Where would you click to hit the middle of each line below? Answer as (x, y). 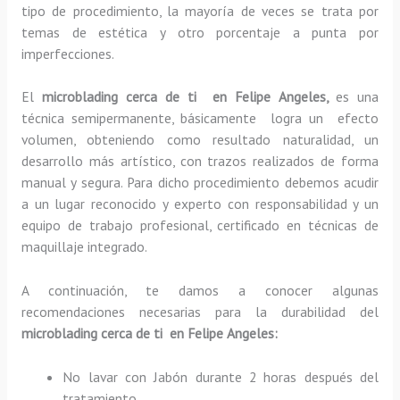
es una (358, 97)
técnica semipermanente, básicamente (142, 118)
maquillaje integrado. (84, 247)
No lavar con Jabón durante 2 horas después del (221, 377)
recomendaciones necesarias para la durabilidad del (200, 312)
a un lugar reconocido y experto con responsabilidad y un (200, 204)
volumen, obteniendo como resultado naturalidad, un (200, 140)
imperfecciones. (67, 53)
